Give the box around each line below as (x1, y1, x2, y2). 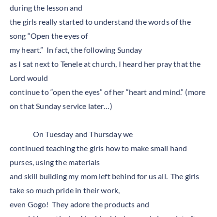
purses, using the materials (10, 157, 100, 167)
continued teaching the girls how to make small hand (10, 143, 187, 153)
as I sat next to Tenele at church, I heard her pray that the (10, 59, 201, 68)
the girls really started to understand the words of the (10, 17, 191, 26)
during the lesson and (10, 3, 83, 12)
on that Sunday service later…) (10, 101, 112, 110)
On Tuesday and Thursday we (33, 129, 133, 139)
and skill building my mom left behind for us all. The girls (10, 171, 200, 181)
